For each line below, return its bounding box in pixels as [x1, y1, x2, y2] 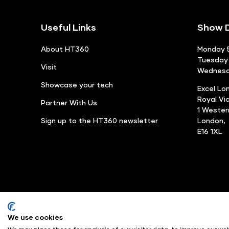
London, [197, 116, 227, 125]
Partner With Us [41, 98, 97, 107]
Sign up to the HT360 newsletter [41, 116, 158, 125]
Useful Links [41, 21, 96, 33]
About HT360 [41, 44, 89, 53]
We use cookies [8, 213, 63, 221]
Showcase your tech [41, 80, 113, 89]
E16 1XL [197, 126, 222, 135]
